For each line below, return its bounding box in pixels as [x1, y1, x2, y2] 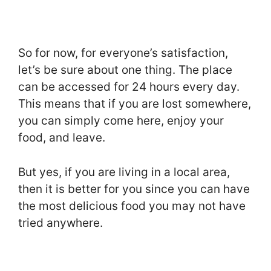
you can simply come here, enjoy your [18, 114, 224, 128]
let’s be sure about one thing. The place [18, 63, 232, 77]
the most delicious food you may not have [18, 198, 246, 213]
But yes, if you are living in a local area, [18, 165, 230, 179]
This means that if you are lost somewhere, [18, 97, 251, 111]
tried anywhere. [18, 215, 103, 230]
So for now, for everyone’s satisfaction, [18, 46, 228, 60]
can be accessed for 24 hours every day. [18, 80, 240, 94]
